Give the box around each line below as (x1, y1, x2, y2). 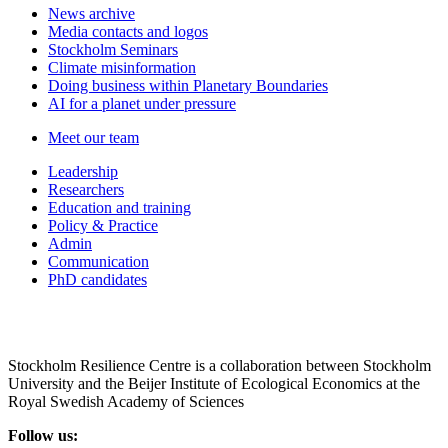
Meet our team (48, 129, 139, 147)
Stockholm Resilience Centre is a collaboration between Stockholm (8, 357, 431, 375)
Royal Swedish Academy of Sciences (8, 393, 244, 411)
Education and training (48, 199, 191, 217)
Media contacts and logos (48, 23, 208, 41)
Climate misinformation (48, 59, 196, 77)
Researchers (48, 181, 124, 199)
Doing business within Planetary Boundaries (48, 77, 328, 95)
